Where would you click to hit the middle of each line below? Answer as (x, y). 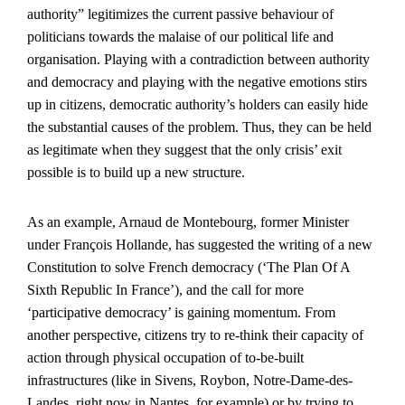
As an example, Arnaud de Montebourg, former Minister (188, 222)
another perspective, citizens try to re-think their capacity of (195, 335)
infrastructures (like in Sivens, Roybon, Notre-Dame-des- (190, 380)
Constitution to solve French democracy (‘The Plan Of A (188, 267)
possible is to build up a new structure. (136, 172)
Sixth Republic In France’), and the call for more (165, 290)
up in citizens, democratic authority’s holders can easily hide (198, 104)
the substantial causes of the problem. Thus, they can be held (199, 127)
